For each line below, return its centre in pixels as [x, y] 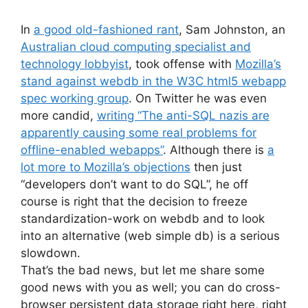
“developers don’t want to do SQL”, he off [134, 184]
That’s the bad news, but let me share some [143, 270]
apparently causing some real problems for [139, 132]
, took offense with [182, 64]
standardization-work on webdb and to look [143, 218]
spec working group [75, 98]
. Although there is [215, 150]
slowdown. [51, 253]
